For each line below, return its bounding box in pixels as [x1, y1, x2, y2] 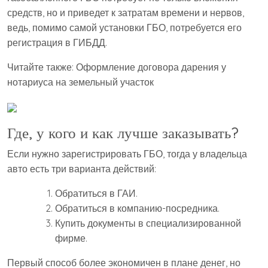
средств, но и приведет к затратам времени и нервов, [7, 7, 244, 19]
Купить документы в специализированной [55, 217, 241, 230]
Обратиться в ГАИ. [55, 187, 138, 200]
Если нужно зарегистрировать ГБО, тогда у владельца [7, 148, 247, 160]
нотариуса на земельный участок [7, 76, 154, 89]
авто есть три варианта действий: [7, 163, 156, 175]
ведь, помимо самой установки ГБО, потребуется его [7, 22, 242, 34]
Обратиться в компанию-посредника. [55, 202, 220, 215]
